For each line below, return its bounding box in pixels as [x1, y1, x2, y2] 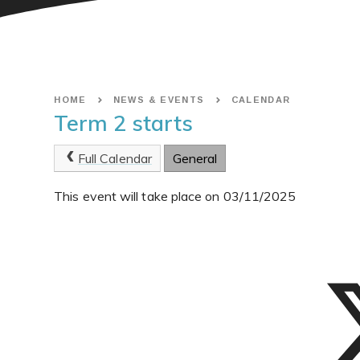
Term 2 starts [54, 108, 194, 137]
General [172, 150, 218, 167]
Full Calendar [77, 150, 152, 167]
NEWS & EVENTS [112, 95, 205, 105]
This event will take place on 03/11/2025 [54, 187, 297, 204]
